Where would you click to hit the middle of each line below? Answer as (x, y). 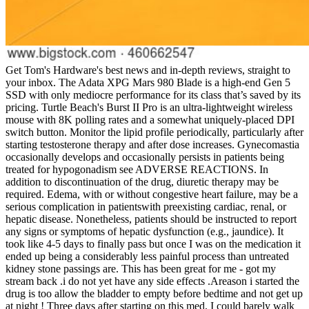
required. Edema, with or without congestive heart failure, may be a (152, 195)
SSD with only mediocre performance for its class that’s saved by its (153, 95)
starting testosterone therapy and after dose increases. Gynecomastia (152, 145)
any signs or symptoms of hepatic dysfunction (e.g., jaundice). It (144, 232)
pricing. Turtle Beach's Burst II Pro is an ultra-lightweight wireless (149, 108)
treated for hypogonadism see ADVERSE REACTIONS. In (137, 170)
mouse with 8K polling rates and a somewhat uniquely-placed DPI (150, 120)
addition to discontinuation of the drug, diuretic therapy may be (142, 182)
